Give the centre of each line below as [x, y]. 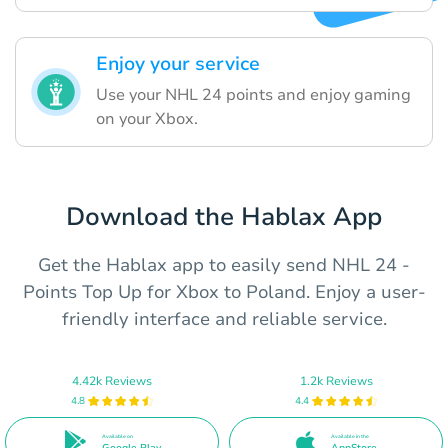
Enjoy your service [178, 63]
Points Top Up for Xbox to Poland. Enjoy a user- [224, 291]
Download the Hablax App [224, 216]
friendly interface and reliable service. [224, 318]
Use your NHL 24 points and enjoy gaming [253, 94]
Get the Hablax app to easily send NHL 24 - [224, 264]
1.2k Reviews [336, 380]
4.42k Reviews [112, 380]
